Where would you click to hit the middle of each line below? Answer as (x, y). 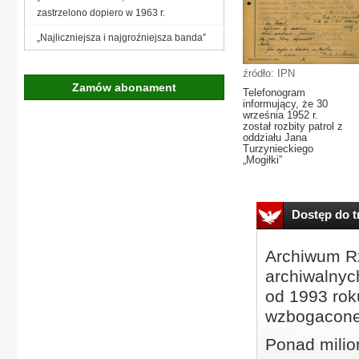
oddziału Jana (275, 137)
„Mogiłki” (262, 160)
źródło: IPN (269, 73)
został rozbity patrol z (293, 126)
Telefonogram (274, 93)
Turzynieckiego (278, 149)
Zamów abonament (124, 87)
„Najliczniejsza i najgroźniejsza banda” (121, 37)
